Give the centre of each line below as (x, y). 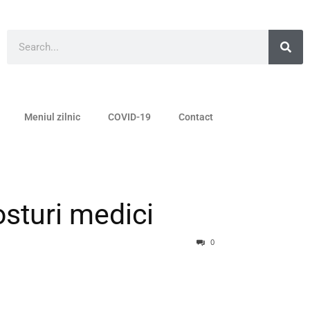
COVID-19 (129, 117)
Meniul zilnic (52, 117)
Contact (196, 117)
